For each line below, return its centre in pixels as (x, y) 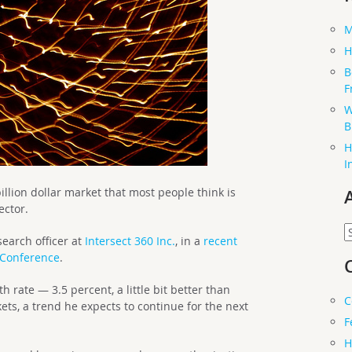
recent (221, 241)
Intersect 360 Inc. (130, 241)
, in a (190, 241)
